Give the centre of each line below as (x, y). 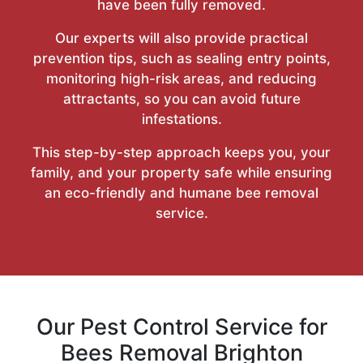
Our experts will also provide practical (181, 38)
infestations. (181, 119)
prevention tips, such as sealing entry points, (181, 58)
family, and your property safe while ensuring (181, 172)
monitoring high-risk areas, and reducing (181, 78)
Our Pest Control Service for (181, 327)
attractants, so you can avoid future (181, 98)
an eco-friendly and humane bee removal (181, 192)
